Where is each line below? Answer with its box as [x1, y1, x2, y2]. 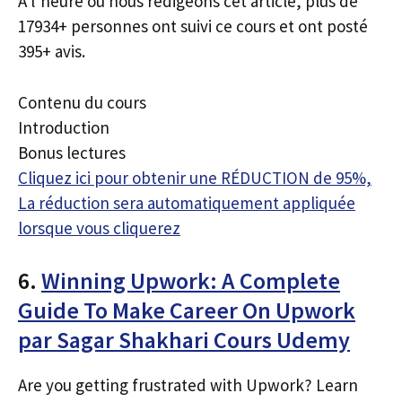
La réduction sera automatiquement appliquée [18, 191, 355, 214]
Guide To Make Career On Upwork [18, 295, 355, 325]
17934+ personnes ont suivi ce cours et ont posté [18, 15, 368, 37]
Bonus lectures [18, 141, 126, 163]
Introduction [18, 116, 109, 138]
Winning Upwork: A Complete [41, 266, 340, 295]
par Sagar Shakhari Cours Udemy [18, 325, 350, 354]
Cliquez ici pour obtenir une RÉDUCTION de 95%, [18, 166, 371, 188]
